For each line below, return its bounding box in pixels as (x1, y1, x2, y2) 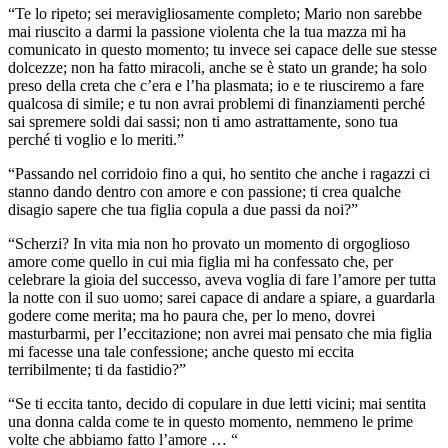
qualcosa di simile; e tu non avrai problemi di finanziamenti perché (8, 94, 425, 112)
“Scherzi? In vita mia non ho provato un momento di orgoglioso (8, 234, 410, 252)
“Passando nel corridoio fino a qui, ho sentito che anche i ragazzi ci (8, 164, 430, 182)
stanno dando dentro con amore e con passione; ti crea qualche (8, 182, 401, 200)
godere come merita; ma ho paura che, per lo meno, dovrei (8, 306, 375, 324)
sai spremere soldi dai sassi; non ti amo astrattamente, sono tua (8, 112, 398, 130)
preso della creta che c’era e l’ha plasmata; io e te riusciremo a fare (8, 76, 424, 94)
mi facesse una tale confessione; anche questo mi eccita (8, 342, 354, 360)
